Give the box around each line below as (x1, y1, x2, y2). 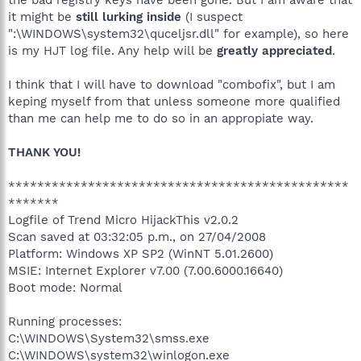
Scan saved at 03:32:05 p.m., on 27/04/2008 (8, 229, 266, 244)
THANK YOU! (8, 144, 81, 160)
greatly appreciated (217, 43, 332, 58)
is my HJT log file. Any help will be (8, 43, 217, 58)
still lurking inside (76, 9, 185, 24)
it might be (8, 9, 76, 24)
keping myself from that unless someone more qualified (8, 93, 340, 109)
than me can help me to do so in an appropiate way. (8, 110, 313, 126)
